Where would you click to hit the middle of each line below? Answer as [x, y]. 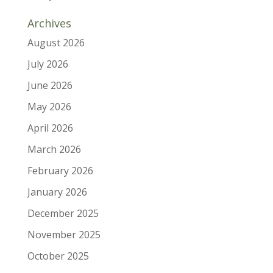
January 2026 [57, 192]
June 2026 [50, 85]
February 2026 [60, 170]
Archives [49, 23]
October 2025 [58, 256]
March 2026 [54, 149]
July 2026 [48, 64]
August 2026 [56, 42]
